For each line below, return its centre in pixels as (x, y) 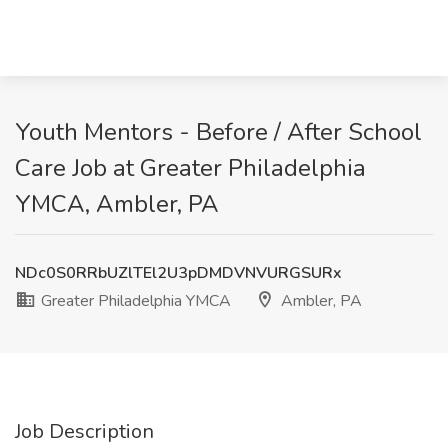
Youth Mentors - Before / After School (218, 132)
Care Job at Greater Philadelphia (190, 168)
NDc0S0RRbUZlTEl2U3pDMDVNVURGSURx (178, 273)
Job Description (84, 431)
